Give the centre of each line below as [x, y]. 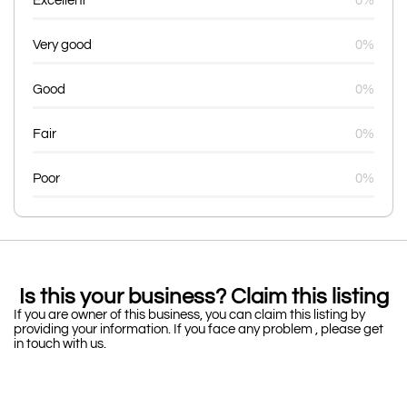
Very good [62, 45]
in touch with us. [61, 343]
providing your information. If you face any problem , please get [199, 329]
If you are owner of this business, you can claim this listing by [189, 314]
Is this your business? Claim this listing [203, 296]
